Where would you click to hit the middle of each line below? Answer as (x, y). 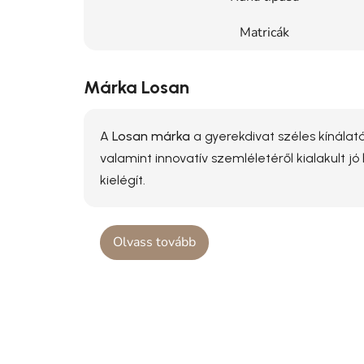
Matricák (264, 32)
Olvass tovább (154, 242)
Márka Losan (136, 87)
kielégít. (123, 180)
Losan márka (151, 136)
